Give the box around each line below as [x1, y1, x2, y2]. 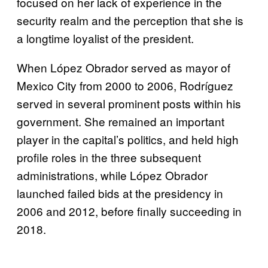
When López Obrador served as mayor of [17, 59, 230, 75]
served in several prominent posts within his [17, 95, 241, 111]
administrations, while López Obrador [17, 166, 208, 183]
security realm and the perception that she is [17, 11, 243, 28]
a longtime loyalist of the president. [17, 29, 194, 46]
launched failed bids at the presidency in [17, 184, 223, 201]
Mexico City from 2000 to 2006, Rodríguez [17, 77, 233, 93]
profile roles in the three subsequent [17, 148, 201, 165]
